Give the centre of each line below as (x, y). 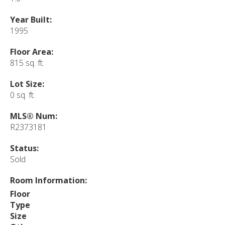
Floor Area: (32, 51)
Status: (24, 148)
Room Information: (48, 180)
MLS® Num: (34, 116)
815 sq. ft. (27, 63)
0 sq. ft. (23, 95)
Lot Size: (27, 84)
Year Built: (31, 19)
